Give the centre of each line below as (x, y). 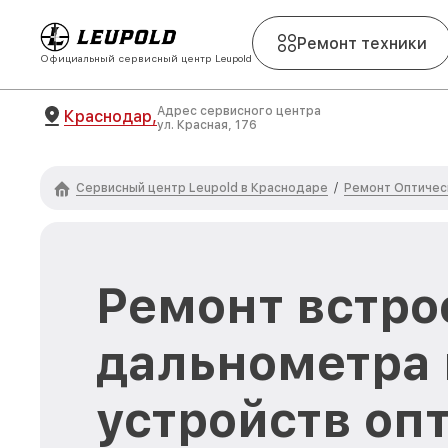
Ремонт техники (362, 43)
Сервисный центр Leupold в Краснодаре (202, 187)
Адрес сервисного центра (239, 111)
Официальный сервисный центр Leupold (146, 58)
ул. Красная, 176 (207, 125)
